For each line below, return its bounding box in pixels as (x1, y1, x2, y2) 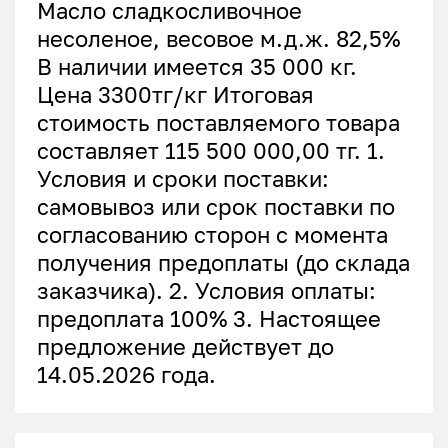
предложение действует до (37, 333, 334, 360)
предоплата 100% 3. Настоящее (37, 305, 381, 332)
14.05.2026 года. (37, 361, 216, 388)
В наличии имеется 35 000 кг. (37, 53, 357, 80)
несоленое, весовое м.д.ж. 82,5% (37, 25, 400, 52)
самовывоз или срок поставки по (37, 193, 395, 220)
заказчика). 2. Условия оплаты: (37, 277, 376, 304)
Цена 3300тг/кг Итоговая (37, 81, 314, 108)
